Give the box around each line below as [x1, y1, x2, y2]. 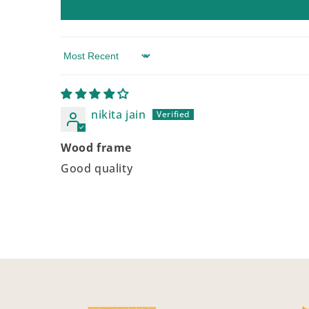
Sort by [60, 54, 101, 70]
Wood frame [61, 140, 132, 155]
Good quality [61, 161, 133, 176]
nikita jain [91, 107, 146, 122]
